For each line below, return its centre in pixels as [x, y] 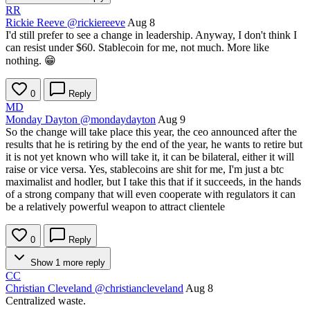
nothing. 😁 [31, 61]
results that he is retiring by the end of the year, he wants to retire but [154, 145]
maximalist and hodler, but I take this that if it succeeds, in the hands [153, 182]
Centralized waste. [46, 301]
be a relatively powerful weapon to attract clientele [115, 207]
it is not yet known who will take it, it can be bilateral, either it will [150, 157]
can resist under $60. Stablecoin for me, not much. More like [137, 48]
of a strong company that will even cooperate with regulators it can [151, 194]
